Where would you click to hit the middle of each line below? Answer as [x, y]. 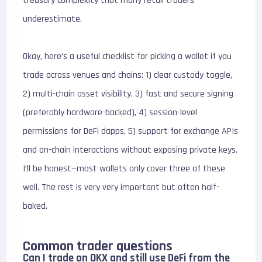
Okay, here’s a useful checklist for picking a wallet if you [127, 56]
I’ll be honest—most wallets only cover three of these [124, 168]
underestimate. [53, 19]
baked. [35, 206]
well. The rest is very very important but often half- [121, 187]
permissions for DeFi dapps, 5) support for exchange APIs [131, 131]
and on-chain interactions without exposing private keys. [130, 150]
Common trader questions [98, 246]
